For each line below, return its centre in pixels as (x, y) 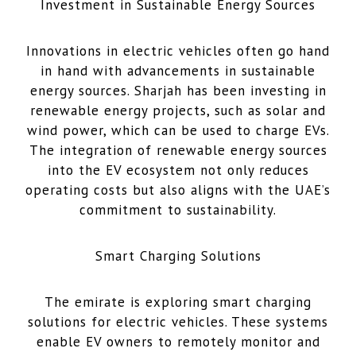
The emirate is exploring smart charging (178, 302)
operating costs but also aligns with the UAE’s (178, 190)
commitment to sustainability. (178, 209)
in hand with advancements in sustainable (178, 70)
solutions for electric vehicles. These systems (178, 321)
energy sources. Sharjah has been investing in (178, 90)
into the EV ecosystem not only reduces (178, 170)
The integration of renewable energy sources (178, 150)
